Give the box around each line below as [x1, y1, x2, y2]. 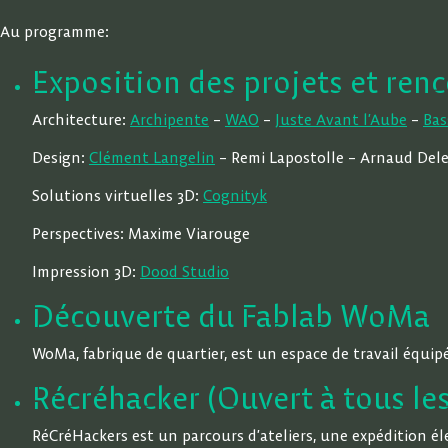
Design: [32, 147, 89, 167]
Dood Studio [140, 261, 229, 281]
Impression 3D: [32, 261, 140, 281]
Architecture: [32, 109, 130, 129]
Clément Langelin [89, 147, 215, 167]
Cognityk [203, 185, 267, 205]
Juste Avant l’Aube [275, 109, 407, 129]
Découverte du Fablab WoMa [32, 297, 430, 335]
